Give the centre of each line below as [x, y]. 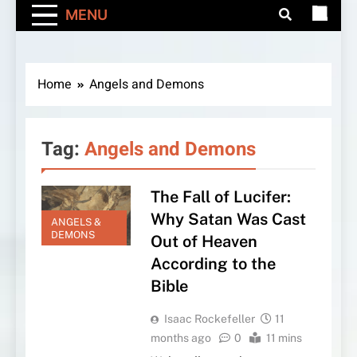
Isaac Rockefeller [209, 319]
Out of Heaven [204, 242]
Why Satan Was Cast [228, 220]
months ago [180, 338]
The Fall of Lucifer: [220, 197]
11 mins [284, 338]
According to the [213, 264]
